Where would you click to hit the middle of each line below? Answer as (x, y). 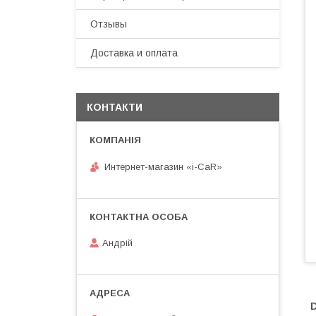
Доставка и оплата (134, 53)
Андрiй (117, 243)
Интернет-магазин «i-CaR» (163, 166)
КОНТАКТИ (115, 107)
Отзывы (109, 24)
